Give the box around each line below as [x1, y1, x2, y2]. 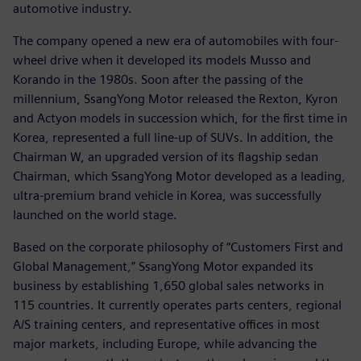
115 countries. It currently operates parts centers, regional [13, 297, 342, 313]
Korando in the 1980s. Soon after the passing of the [13, 71, 303, 87]
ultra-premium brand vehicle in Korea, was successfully [13, 187, 322, 203]
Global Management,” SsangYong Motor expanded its [13, 258, 313, 274]
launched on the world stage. [13, 206, 177, 222]
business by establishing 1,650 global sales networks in [13, 277, 324, 293]
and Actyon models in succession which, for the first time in [13, 110, 347, 126]
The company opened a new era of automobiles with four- [13, 32, 338, 48]
